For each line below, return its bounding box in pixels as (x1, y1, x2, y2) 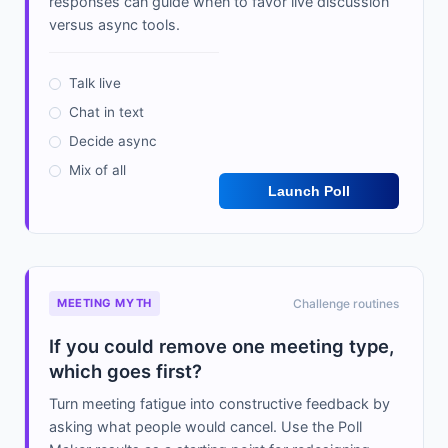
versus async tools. (49, 16, 180, 34)
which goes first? (49, 360, 202, 383)
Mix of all (69, 162, 126, 179)
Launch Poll (267, 183, 350, 200)
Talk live (69, 75, 121, 92)
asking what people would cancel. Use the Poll (49, 418, 362, 436)
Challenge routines (293, 296, 399, 312)
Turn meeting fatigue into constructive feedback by (49, 395, 390, 413)
